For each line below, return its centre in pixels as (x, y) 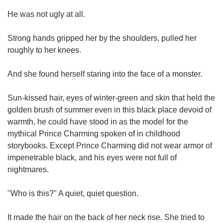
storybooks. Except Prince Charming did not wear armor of (110, 146)
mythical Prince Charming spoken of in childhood (94, 134)
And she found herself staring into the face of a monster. (105, 74)
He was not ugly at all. (46, 14)
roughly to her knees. (44, 50)
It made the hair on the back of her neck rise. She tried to (106, 217)
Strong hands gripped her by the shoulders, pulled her (102, 38)
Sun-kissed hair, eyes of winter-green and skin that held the (111, 98)
